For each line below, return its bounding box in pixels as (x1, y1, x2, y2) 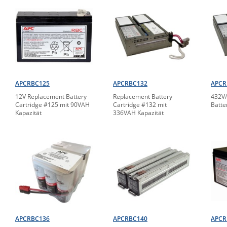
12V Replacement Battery (15, 92, 87, 101)
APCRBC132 (113, 79, 147, 88)
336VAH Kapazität (113, 108, 164, 118)
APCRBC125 (15, 79, 50, 88)
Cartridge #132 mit (113, 100, 167, 109)
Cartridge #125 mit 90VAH (15, 100, 90, 109)
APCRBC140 (113, 214, 147, 223)
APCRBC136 (15, 214, 50, 223)
